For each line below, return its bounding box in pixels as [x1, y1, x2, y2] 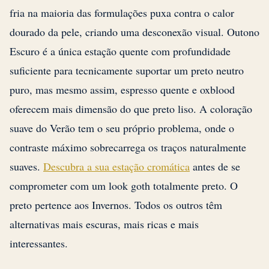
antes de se [190, 159, 240, 174]
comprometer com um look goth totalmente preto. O [10, 178, 238, 193]
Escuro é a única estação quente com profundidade [10, 44, 231, 59]
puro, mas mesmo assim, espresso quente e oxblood [10, 82, 235, 97]
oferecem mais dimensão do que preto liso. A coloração [10, 101, 252, 116]
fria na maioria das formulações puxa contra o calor [10, 5, 234, 20]
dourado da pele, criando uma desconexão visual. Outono [10, 25, 259, 40]
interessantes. [10, 236, 68, 251]
